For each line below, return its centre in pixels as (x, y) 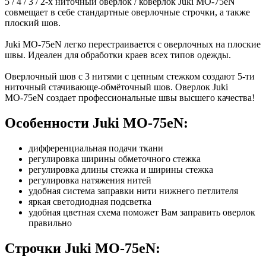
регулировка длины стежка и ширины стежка (121, 170)
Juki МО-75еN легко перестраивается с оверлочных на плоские (133, 45)
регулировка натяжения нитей (91, 180)
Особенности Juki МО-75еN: (96, 123)
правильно (50, 223)
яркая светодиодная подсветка (90, 202)
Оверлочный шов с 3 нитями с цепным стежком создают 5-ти (130, 77)
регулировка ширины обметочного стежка (115, 159)
